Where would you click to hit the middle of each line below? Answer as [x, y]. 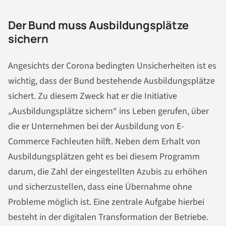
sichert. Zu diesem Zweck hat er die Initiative [93, 96]
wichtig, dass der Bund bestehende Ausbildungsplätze [111, 81]
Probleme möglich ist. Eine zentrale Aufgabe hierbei [106, 202]
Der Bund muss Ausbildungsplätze [99, 25]
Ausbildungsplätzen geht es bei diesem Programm [104, 157]
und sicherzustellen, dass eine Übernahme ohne [100, 187]
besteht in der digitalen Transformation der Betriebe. [108, 217]
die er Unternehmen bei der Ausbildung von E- [96, 127]
